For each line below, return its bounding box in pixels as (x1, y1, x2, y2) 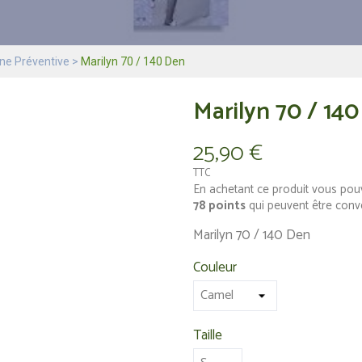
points (206, 196, 246, 216)
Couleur (193, 256, 237, 279)
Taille (193, 324, 222, 347)
